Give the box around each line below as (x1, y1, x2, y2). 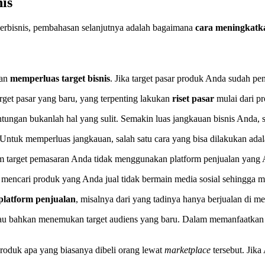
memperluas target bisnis (10, 73, 111, 84)
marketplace (164, 245, 211, 256)
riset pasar (172, 93, 217, 104)
